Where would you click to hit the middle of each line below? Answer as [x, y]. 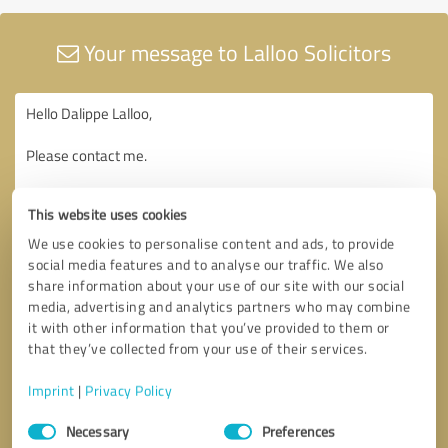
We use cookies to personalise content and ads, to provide [211, 243]
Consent [52, 419]
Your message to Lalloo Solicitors [235, 52]
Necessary [97, 431]
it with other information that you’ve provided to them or [209, 327]
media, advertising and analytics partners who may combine [219, 306]
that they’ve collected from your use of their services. [198, 348]
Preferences [299, 431]
